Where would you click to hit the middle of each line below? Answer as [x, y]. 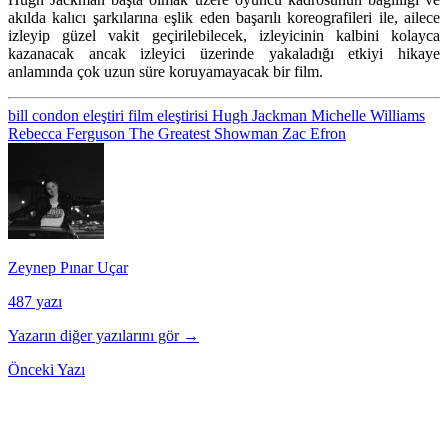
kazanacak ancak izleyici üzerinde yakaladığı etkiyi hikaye [224, 53]
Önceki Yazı [46, 369]
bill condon [45, 115]
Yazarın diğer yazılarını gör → [103, 335]
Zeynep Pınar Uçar [68, 267]
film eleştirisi [170, 115]
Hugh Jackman [261, 115]
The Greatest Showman [205, 133]
